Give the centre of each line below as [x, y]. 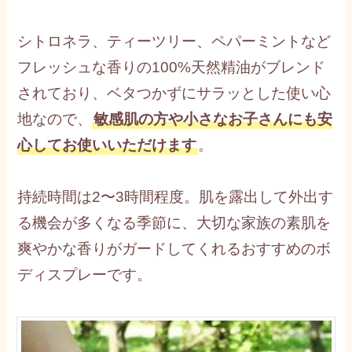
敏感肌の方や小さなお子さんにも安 [213, 119]
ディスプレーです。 [85, 274]
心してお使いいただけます [107, 145]
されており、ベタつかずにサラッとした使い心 [174, 93]
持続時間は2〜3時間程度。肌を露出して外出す [176, 196]
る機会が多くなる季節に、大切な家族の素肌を [174, 222]
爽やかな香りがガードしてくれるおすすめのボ [174, 248]
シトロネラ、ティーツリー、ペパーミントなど [174, 41]
